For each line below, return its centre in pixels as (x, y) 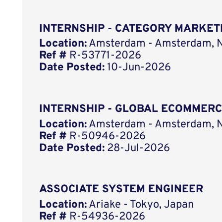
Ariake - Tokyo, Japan (140, 205)
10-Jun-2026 (138, 68)
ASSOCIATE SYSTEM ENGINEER (121, 190)
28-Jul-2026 (138, 148)
